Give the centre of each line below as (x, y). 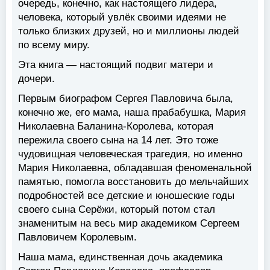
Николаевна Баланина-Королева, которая (116, 127)
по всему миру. (54, 45)
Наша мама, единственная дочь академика (120, 257)
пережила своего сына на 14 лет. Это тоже (118, 140)
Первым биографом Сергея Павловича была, (126, 99)
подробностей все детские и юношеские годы (126, 196)
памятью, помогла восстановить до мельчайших (133, 182)
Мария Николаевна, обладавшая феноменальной (135, 168)
